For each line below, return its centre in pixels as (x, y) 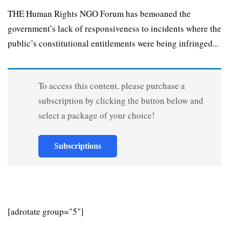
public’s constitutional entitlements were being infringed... (113, 43)
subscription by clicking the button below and (121, 101)
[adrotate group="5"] (46, 212)
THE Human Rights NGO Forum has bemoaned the (99, 14)
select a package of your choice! (96, 116)
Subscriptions (77, 146)
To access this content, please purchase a (111, 86)
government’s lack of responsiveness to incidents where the (114, 29)
